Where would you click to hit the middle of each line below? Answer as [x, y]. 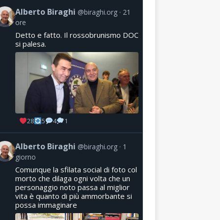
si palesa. [30, 43]
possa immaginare [46, 205]
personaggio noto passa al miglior [72, 187]
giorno [25, 157]
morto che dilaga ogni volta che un [72, 178]
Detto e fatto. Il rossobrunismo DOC [77, 35]
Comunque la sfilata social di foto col [76, 169]
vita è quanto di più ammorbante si [73, 196]
